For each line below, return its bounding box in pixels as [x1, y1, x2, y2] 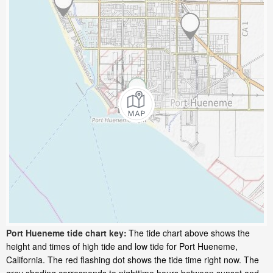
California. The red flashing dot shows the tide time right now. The [6, 253, 259, 266]
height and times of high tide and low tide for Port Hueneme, [6, 240, 238, 253]
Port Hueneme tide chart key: [6, 227, 127, 239]
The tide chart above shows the [129, 227, 250, 239]
